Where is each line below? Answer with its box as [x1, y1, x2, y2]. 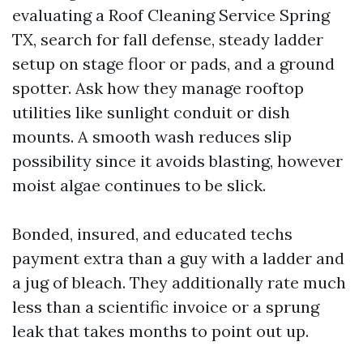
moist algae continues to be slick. [12, 175, 266, 195]
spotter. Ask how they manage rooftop [12, 78, 304, 98]
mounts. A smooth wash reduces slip [12, 126, 292, 147]
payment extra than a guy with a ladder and [12, 248, 344, 268]
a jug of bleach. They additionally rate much [12, 272, 346, 293]
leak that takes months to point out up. [12, 321, 309, 341]
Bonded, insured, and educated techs [12, 224, 293, 244]
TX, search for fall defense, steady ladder [12, 29, 323, 49]
